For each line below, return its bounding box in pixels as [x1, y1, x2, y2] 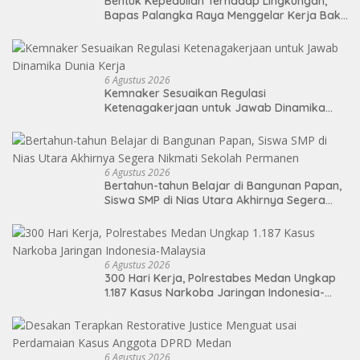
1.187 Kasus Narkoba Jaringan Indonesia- [104, 284, 325, 300]
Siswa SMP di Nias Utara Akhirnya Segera [104, 192, 325, 207]
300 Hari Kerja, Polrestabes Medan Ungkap [104, 270, 336, 285]
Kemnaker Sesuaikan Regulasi [104, 85, 266, 100]
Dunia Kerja [104, 114, 167, 129]
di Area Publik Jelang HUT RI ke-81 [104, 22, 286, 37]
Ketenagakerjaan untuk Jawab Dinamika [104, 100, 325, 115]
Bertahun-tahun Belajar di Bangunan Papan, [104, 178, 342, 193]
